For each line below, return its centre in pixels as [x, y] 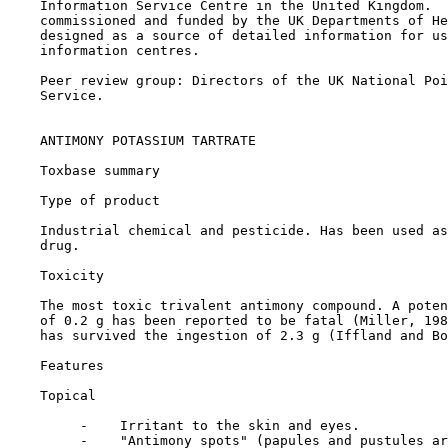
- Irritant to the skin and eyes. [184, 425]
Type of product [100, 200]
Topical [68, 395]
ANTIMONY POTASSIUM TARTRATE [132, 140]
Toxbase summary [100, 170]
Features [72, 365]
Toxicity [72, 275]
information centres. [104, 50]
